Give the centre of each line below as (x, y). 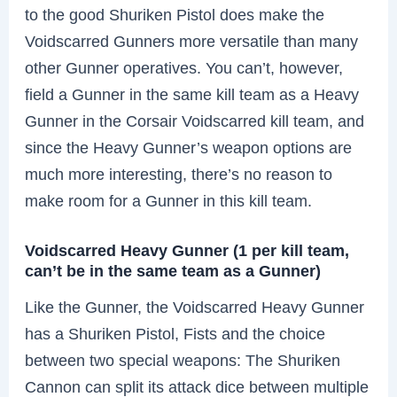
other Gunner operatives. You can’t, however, (184, 67)
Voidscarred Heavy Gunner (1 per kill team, (187, 250)
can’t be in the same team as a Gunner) (173, 271)
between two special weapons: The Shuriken (183, 361)
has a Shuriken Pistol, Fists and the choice (175, 334)
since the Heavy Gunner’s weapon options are (189, 147)
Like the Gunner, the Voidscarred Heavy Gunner (195, 307)
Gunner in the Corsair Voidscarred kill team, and (195, 121)
